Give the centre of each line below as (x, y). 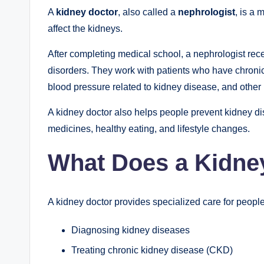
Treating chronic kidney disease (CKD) (152, 250)
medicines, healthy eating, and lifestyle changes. (149, 128)
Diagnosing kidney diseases (131, 230)
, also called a (148, 12)
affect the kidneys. (85, 28)
